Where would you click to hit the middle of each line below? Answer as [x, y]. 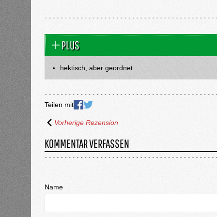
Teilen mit [59, 105]
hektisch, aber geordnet [96, 68]
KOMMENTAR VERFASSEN [87, 143]
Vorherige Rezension [86, 123]
